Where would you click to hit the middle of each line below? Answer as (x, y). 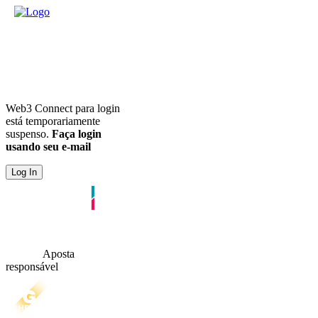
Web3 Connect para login (63, 108)
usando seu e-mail (48, 147)
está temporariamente (53, 121)
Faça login (77, 134)
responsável (32, 267)
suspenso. (29, 134)
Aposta (59, 254)
